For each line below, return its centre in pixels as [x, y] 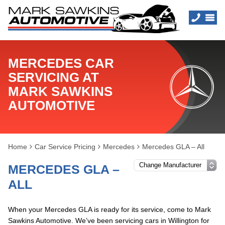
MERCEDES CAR [61, 63]
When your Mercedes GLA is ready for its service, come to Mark [109, 209]
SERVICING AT [53, 77]
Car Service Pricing [65, 147]
